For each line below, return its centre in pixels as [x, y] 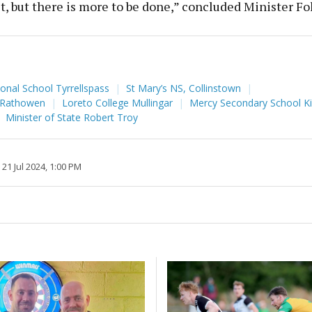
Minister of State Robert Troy [71, 118]
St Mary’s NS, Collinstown [185, 88]
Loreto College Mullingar [118, 103]
